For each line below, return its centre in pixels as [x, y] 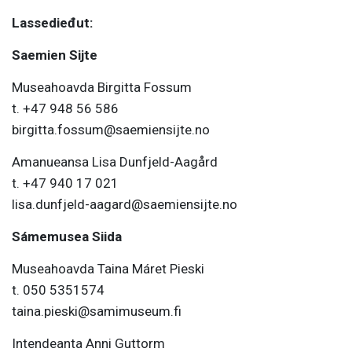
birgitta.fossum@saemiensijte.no [111, 130]
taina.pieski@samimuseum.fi [97, 312]
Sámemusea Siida [67, 237]
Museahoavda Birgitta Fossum [102, 88]
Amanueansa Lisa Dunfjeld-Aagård [115, 162]
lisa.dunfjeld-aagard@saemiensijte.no [125, 205]
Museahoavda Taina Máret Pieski [108, 269]
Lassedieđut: [52, 23]
